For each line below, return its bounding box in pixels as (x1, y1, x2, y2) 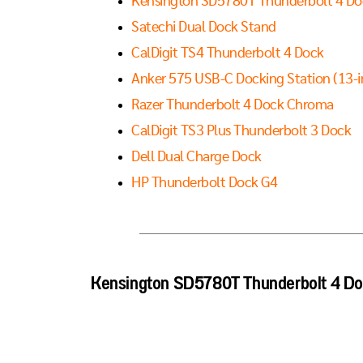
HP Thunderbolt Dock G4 (131, 176, 277, 191)
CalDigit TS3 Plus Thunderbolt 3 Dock (131, 124, 351, 139)
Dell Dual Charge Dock (131, 150, 262, 165)
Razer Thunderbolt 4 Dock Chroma (131, 98, 334, 113)
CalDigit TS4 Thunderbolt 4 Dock (131, 46, 324, 62)
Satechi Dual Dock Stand (131, 20, 276, 36)
